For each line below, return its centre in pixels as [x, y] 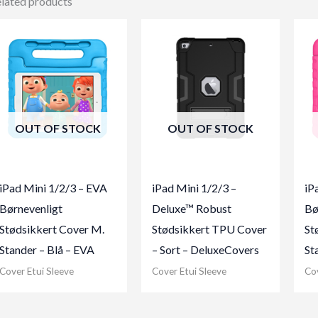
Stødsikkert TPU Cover [209, 229]
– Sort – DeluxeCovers [205, 249]
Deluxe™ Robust [191, 208]
